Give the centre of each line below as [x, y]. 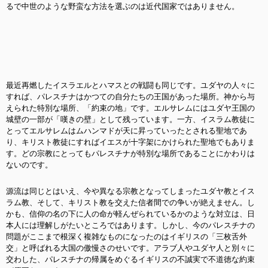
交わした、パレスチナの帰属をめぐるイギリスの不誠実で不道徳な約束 [130, 259]
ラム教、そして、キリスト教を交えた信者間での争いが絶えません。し [130, 202]
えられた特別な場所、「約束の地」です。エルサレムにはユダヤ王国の [130, 108]
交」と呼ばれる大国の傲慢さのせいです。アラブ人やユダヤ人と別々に [130, 248]
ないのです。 [29, 165]
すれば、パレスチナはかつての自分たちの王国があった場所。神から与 [130, 97]
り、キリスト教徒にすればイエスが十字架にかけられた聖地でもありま [130, 142]
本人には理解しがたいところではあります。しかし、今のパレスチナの [130, 225]
